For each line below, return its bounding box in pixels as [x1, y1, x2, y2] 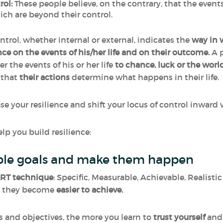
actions [40, 72, 70, 82]
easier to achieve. [56, 185, 125, 195]
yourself [174, 212, 207, 222]
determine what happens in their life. [70, 72, 221, 82]
